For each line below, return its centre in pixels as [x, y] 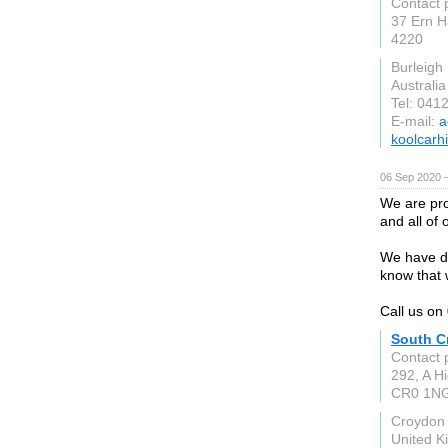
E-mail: [415, 121]
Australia [418, 85]
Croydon [418, 421]
